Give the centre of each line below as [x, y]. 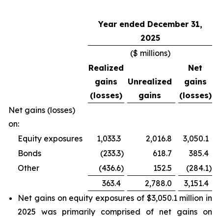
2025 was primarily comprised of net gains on [115, 212]
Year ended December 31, [150, 24]
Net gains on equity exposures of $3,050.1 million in [115, 198]
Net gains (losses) [42, 110]
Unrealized [150, 82]
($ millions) [150, 53]
